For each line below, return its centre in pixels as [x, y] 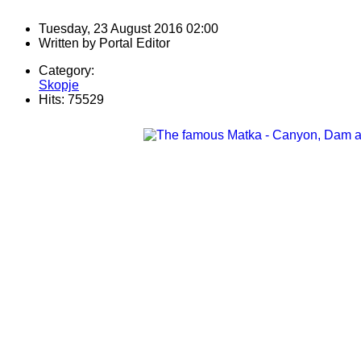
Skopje [59, 85]
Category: [66, 71]
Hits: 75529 [71, 100]
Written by [69, 44]
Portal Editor [135, 44]
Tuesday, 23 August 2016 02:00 [129, 29]
